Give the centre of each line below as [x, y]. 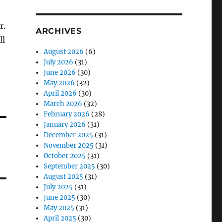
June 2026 [60, 73]
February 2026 [67, 114]
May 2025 [59, 208]
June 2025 [60, 197]
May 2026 [59, 83]
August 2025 [64, 177]
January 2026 [65, 125]
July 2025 [58, 187]
